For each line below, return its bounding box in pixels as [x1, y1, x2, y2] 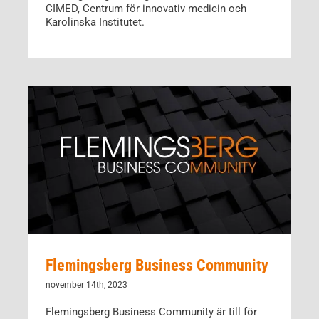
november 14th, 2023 [45, 280, 127, 291]
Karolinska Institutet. [45, 15, 145, 28]
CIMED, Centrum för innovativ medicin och [45, 1, 246, 15]
